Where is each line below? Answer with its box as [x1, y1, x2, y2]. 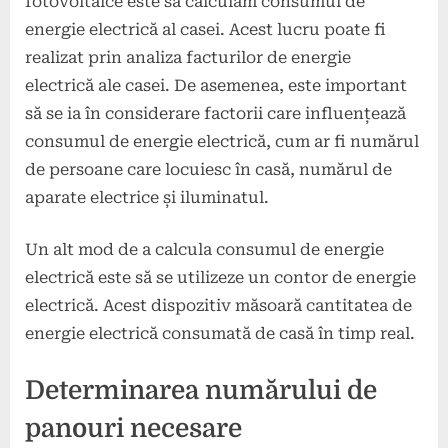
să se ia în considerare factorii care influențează [25, 103, 406, 123]
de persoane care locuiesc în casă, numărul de [25, 159, 392, 179]
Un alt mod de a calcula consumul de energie [25, 239, 384, 259]
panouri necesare [25, 413, 242, 443]
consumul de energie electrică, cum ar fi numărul [25, 131, 419, 151]
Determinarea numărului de [25, 375, 377, 405]
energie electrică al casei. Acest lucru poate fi [25, 19, 386, 39]
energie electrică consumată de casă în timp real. [25, 323, 415, 343]
